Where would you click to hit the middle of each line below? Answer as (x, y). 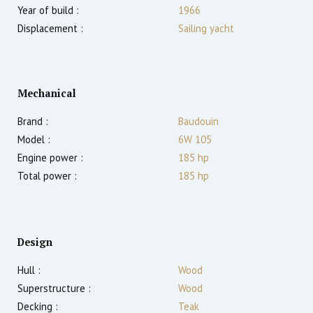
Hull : (29, 270)
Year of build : (48, 10)
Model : (34, 140)
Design (35, 242)
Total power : (47, 176)
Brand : (33, 122)
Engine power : (50, 158)
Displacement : (50, 29)
